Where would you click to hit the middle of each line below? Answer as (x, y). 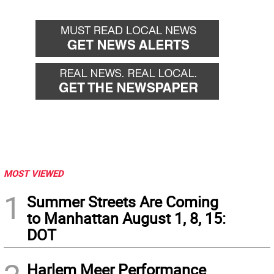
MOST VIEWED (34, 173)
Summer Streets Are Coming (123, 202)
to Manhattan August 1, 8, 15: (126, 218)
